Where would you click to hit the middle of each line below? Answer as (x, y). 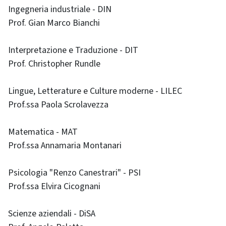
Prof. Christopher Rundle (54, 64)
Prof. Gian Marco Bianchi (54, 23)
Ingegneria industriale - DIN (60, 9)
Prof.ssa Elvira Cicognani (54, 186)
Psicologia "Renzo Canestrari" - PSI (74, 173)
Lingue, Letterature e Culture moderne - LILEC (95, 91)
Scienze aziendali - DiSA (52, 214)
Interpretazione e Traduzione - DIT (73, 50)
